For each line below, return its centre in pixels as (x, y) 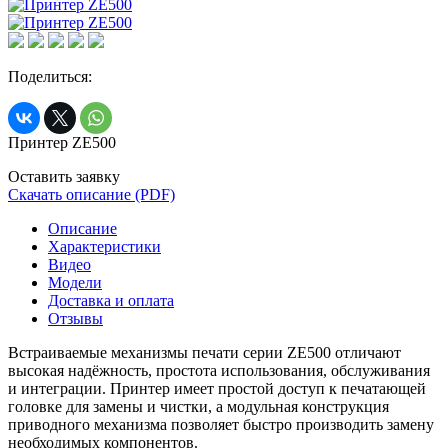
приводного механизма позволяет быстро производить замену (221, 424)
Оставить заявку (64, 176)
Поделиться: (50, 76)
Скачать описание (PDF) (91, 194)
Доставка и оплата (111, 300)
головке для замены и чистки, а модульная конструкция (198, 406)
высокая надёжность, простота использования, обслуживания (219, 370)
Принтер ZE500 (62, 142)
